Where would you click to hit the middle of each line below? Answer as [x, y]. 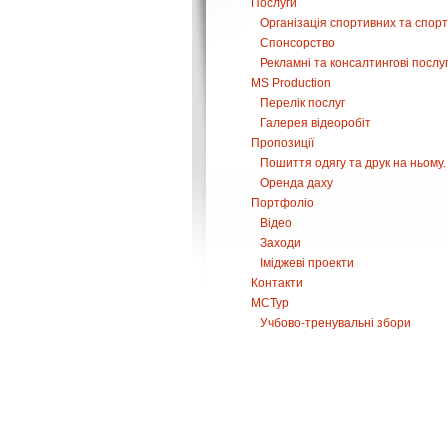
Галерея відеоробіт [315, 123]
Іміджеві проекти [307, 263]
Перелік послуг [302, 103]
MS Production [291, 83]
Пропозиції [282, 143]
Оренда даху [296, 183]
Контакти [277, 283]
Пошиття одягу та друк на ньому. [353, 163]
